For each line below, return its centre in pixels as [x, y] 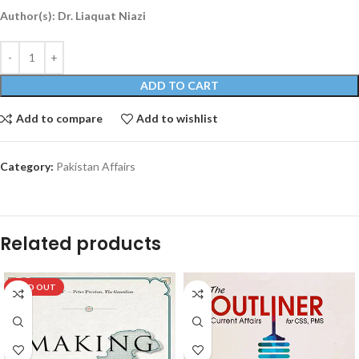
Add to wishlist [177, 119]
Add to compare [59, 119]
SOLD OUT [34, 286]
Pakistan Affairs [96, 166]
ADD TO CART [179, 85]
